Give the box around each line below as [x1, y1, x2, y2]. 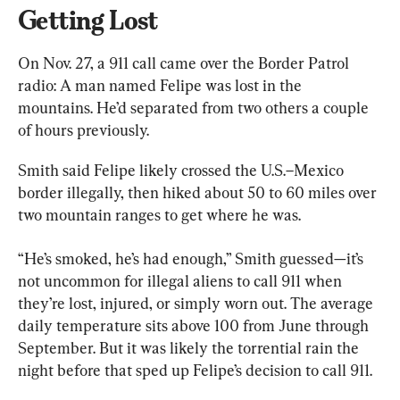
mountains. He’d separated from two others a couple [18, 97, 372, 117]
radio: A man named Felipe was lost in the [18, 75, 305, 95]
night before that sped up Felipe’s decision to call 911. [18, 360, 372, 379]
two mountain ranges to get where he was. [18, 204, 301, 224]
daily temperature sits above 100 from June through [18, 315, 372, 335]
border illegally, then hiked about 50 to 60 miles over [18, 182, 380, 202]
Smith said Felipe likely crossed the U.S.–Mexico [18, 160, 347, 179]
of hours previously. [18, 120, 149, 139]
